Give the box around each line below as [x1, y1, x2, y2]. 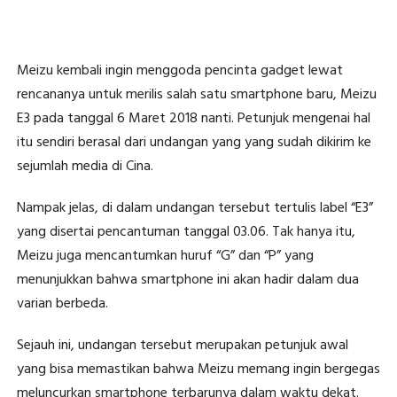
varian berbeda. [16, 292, 108, 316]
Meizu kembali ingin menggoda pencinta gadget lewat [16, 59, 343, 83]
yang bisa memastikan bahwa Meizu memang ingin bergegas [16, 358, 380, 382]
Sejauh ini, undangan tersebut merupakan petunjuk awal [16, 334, 348, 358]
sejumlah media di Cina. [16, 155, 153, 179]
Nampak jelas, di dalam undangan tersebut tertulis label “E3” [16, 197, 373, 221]
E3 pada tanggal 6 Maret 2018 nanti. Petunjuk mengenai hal [16, 107, 370, 131]
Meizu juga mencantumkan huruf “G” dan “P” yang [16, 245, 314, 269]
